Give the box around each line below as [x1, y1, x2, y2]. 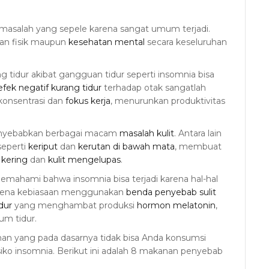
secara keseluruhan [145, 37, 227, 48]
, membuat [175, 141, 222, 153]
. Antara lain [174, 128, 222, 139]
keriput [28, 141, 58, 153]
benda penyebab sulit [126, 187, 216, 198]
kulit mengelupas [48, 154, 121, 166]
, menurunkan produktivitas [110, 95, 225, 107]
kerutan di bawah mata [78, 141, 175, 153]
